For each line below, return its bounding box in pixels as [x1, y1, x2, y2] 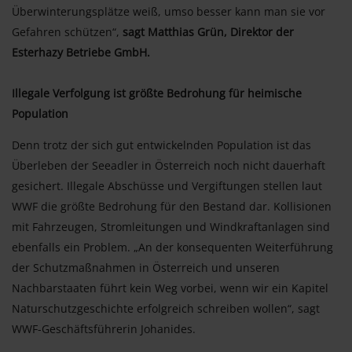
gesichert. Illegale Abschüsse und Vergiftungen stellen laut [12, 178, 322, 194]
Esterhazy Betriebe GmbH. [12, 45, 150, 60]
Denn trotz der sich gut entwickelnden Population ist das [12, 137, 311, 153]
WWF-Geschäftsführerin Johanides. [12, 321, 196, 337]
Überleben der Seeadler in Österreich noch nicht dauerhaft [12, 158, 325, 174]
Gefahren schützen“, [12, 24, 123, 40]
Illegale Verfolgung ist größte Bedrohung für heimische [12, 86, 302, 101]
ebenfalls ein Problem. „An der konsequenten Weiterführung [12, 240, 333, 255]
